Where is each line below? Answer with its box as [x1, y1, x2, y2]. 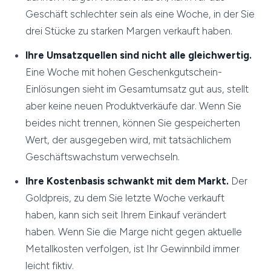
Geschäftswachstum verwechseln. [25, 151, 180, 163]
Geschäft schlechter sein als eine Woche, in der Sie [25, 8, 255, 21]
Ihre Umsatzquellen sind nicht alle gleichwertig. [25, 49, 252, 62]
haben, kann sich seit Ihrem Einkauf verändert [25, 209, 227, 221]
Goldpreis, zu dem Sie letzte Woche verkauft [25, 192, 225, 204]
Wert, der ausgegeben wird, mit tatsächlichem [25, 134, 232, 146]
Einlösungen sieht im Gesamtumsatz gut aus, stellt [25, 83, 249, 96]
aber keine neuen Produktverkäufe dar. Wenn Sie [25, 100, 242, 113]
